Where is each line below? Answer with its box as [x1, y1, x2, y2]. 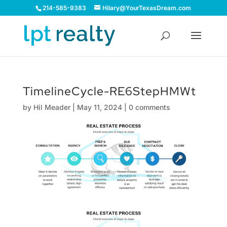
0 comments [128, 103, 170, 111]
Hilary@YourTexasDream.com [102, 4, 192, 12]
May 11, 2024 [77, 103, 122, 111]
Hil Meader [33, 103, 70, 111]
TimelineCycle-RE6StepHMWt [22, 84, 196, 99]
